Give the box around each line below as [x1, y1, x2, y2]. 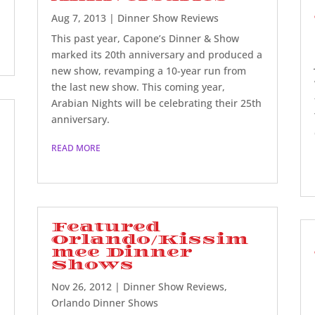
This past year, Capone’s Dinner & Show [51, 31, 240, 45]
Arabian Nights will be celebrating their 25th [51, 96, 262, 110]
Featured [51, 219, 161, 235]
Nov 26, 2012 [51, 279, 112, 293]
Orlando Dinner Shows [51, 295, 159, 309]
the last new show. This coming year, [51, 79, 226, 94]
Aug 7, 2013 [51, 11, 107, 25]
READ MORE [51, 141, 101, 154]
